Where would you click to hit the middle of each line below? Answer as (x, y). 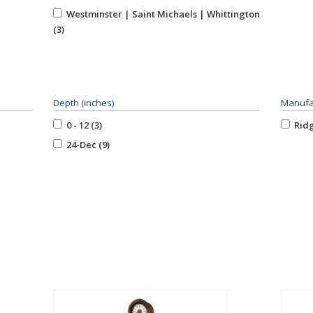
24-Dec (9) (86, 144)
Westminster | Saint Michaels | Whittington (161, 14)
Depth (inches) (83, 102)
